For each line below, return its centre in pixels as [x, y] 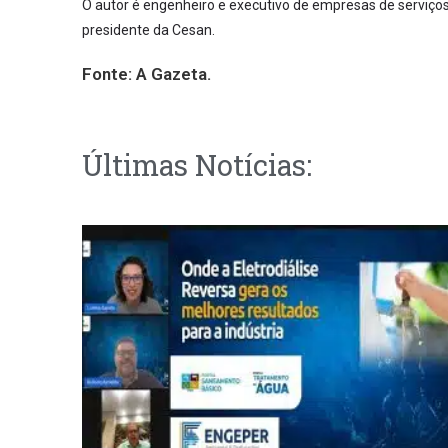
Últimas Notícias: [197, 165]
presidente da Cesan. [148, 30]
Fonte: [107, 74]
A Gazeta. [173, 74]
